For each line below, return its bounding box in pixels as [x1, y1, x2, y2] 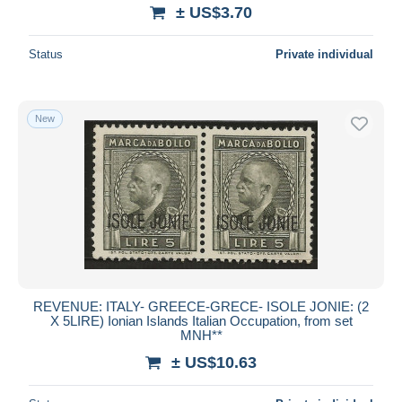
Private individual [275, 47, 373, 61]
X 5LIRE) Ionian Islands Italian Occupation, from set [49, 312, 353, 328]
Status [29, 47, 63, 61]
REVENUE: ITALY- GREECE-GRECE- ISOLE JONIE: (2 [33, 298, 369, 314]
